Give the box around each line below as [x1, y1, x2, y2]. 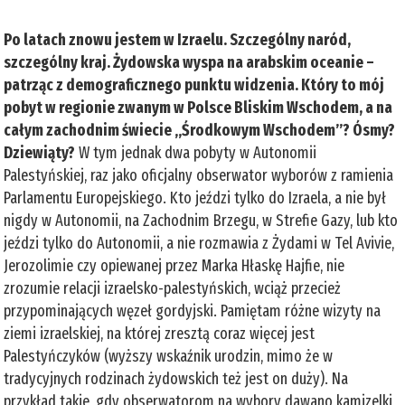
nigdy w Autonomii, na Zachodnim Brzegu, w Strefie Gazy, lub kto [4, 210, 399, 231]
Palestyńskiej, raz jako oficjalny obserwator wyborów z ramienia [4, 165, 394, 185]
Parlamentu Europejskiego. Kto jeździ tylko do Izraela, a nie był [4, 187, 387, 208]
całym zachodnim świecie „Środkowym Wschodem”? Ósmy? [4, 119, 396, 140]
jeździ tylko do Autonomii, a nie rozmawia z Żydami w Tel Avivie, [4, 232, 395, 253]
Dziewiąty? [4, 142, 76, 163]
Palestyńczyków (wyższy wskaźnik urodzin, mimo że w [4, 345, 334, 366]
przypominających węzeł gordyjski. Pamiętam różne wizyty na [4, 300, 381, 321]
